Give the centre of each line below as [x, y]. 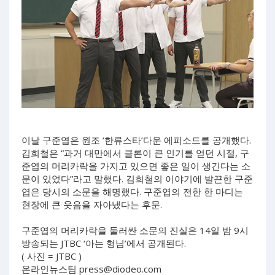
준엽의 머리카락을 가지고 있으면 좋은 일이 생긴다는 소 [136, 165]
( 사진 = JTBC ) [52, 256]
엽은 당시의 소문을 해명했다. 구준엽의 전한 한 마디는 [132, 191]
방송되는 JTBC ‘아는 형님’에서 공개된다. [104, 243]
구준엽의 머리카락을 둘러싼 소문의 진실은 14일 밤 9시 [135, 230]
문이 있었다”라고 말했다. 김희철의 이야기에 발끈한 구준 [137, 178]
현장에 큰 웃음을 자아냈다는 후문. [92, 204]
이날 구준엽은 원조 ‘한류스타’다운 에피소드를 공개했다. [136, 140]
